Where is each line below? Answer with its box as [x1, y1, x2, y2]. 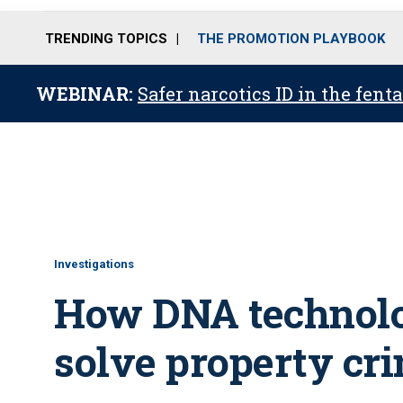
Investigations [54, 257, 134, 271]
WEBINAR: [36, 82, 138, 105]
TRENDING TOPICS [45, 30, 167, 47]
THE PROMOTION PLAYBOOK [197, 30, 385, 47]
